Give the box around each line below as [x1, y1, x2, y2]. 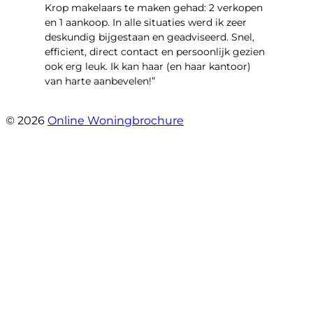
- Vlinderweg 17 [45, 99, 123, 112]
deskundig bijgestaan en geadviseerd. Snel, [45, 30, 254, 43]
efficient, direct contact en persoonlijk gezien [45, 45, 265, 58]
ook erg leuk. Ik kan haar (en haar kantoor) [45, 59, 251, 73]
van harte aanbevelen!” [45, 74, 155, 87]
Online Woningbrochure [48, 113, 184, 127]
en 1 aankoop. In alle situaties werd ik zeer [45, 15, 247, 29]
